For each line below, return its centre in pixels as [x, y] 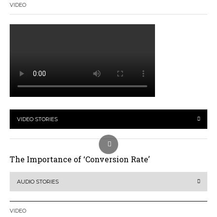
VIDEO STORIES [37, 119]
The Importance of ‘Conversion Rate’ [80, 159]
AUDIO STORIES [38, 182]
